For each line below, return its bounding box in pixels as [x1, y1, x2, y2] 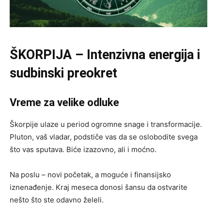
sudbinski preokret [10, 65, 117, 81]
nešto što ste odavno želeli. [10, 195, 104, 205]
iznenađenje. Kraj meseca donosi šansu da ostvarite [10, 183, 187, 192]
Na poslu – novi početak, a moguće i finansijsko [10, 170, 171, 180]
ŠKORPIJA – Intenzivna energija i [10, 47, 200, 63]
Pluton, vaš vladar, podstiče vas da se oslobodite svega [10, 132, 198, 142]
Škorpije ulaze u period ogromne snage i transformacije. [10, 120, 202, 129]
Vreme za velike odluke [10, 96, 119, 109]
